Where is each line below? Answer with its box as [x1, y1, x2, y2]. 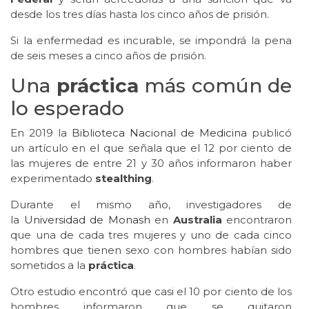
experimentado [10, 172, 95, 186]
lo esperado [10, 97, 124, 121]
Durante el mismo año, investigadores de [10, 198, 292, 212]
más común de [138, 74, 292, 98]
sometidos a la [10, 259, 88, 272]
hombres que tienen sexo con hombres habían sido [10, 243, 292, 257]
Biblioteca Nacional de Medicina [72, 126, 247, 140]
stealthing [95, 172, 152, 186]
